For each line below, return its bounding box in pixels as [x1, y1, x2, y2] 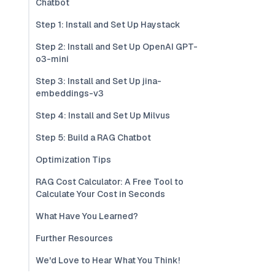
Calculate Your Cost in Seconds [36, 188, 165, 199]
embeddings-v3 [36, 88, 104, 99]
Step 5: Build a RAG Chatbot [36, 132, 151, 143]
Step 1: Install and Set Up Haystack [36, 19, 180, 30]
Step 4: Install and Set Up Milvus [36, 110, 170, 121]
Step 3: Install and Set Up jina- [36, 76, 161, 87]
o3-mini [36, 53, 69, 64]
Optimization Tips [36, 154, 111, 165]
